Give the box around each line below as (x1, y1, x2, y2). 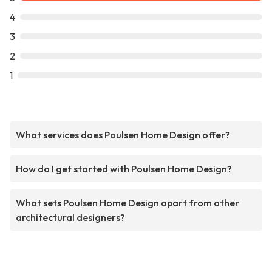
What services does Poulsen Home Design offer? (16, 129, 230, 141)
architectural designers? (16, 211, 125, 224)
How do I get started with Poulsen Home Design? (16, 163, 232, 175)
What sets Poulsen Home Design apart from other (16, 197, 239, 209)
